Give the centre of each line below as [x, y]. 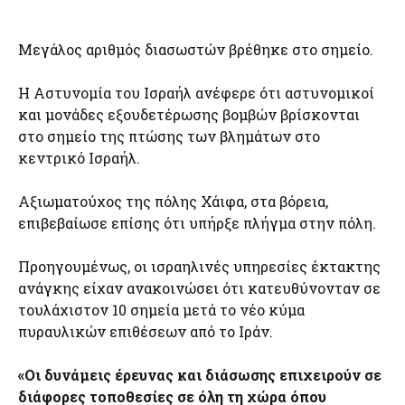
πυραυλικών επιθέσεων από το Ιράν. [146, 332]
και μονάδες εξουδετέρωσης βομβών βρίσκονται [189, 115]
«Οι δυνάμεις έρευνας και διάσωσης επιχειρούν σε [200, 375]
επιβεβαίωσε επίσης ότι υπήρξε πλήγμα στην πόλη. [197, 223]
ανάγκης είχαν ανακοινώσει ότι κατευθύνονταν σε [199, 288]
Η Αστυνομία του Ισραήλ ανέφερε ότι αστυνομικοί [196, 93]
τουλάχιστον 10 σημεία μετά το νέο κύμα [161, 310]
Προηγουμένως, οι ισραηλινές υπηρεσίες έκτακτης [199, 267]
